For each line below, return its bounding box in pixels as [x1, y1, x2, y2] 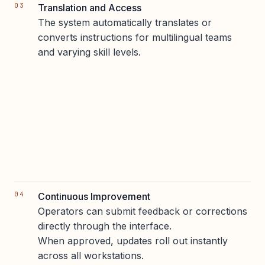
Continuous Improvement [38, 190, 150, 202]
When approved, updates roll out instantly [38, 234, 228, 247]
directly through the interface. [38, 219, 172, 232]
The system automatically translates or [38, 16, 212, 28]
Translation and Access [38, 1, 141, 14]
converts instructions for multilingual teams [38, 31, 232, 43]
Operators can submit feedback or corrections [38, 205, 247, 217]
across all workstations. [38, 249, 144, 261]
